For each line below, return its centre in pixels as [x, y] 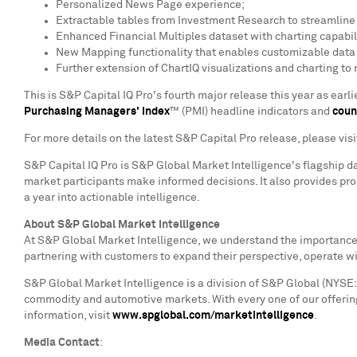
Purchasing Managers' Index [97, 112]
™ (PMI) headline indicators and [251, 112]
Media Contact [62, 343]
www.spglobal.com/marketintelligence [213, 316]
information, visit [68, 316]
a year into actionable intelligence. [112, 198]
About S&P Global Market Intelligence [122, 225]
